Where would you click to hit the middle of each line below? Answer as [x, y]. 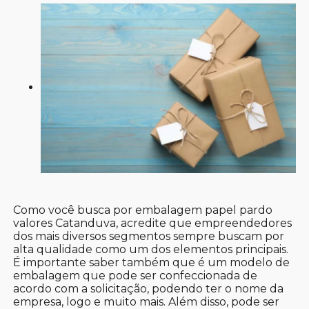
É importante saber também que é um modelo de [152, 263]
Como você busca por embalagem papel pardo [143, 210]
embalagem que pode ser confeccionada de [136, 276]
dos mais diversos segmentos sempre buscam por [149, 237]
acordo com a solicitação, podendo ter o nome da [149, 289]
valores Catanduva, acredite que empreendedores [153, 223]
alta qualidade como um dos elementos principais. [151, 250]
